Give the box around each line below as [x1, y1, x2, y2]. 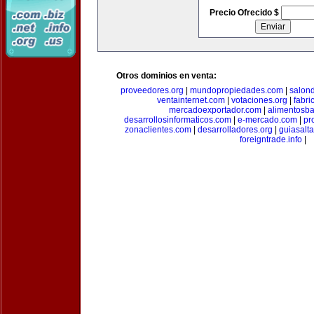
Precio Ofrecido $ [209, 8, 281, 18]
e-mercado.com [237, 115, 297, 125]
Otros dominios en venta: [116, 71, 217, 81]
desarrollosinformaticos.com [123, 115, 231, 125]
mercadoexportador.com [168, 105, 261, 115]
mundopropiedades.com [190, 86, 283, 95]
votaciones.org [231, 95, 287, 105]
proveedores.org [121, 86, 184, 95]
